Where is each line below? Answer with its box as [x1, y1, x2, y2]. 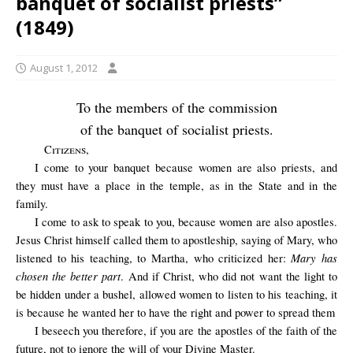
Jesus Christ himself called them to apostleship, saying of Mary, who [16, 232, 337, 247]
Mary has [291, 250, 338, 266]
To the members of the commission [76, 98, 277, 117]
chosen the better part [16, 268, 121, 284]
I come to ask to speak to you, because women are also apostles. [35, 214, 337, 229]
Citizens [44, 142, 86, 157]
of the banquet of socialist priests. [80, 120, 273, 139]
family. [16, 196, 48, 211]
